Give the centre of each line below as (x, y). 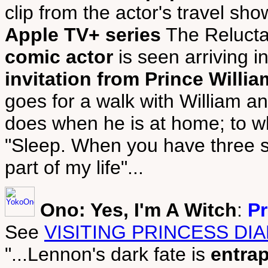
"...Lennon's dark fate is (108, 254)
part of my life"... (74, 167)
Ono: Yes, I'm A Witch (138, 210)
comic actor (59, 57)
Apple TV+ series (83, 35)
